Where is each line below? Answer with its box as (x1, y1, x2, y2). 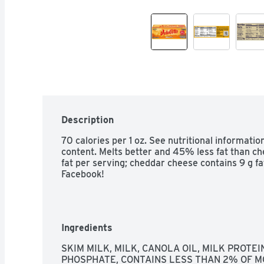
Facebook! (61, 168, 104, 180)
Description (61, 114, 114, 126)
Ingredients (61, 222, 113, 233)
